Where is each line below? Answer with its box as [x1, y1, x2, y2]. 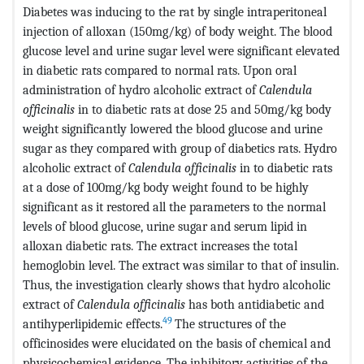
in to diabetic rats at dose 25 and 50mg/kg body [75, 101, 331, 117]
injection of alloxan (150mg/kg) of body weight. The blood [23, 23, 332, 39]
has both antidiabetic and [185, 296, 324, 312]
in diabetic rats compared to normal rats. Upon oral [23, 62, 297, 78]
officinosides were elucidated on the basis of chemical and [23, 335, 331, 351]
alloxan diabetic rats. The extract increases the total [23, 237, 297, 253]
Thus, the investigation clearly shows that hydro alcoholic [23, 276, 331, 292]
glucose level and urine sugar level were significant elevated [23, 42, 340, 58]
